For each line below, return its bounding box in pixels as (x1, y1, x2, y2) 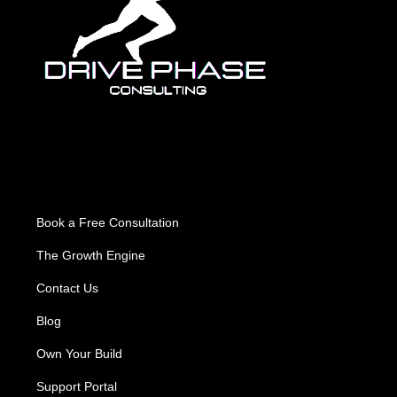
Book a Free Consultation (36, 215, 179, 230)
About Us (36, 179, 100, 195)
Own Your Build (36, 346, 122, 362)
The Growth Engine (36, 248, 145, 263)
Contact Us (36, 281, 98, 296)
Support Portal (36, 379, 117, 394)
